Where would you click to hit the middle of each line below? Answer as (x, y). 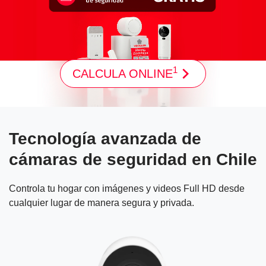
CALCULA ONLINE (123, 73)
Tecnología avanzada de (105, 139)
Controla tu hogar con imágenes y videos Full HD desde (127, 189)
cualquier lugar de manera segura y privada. (102, 203)
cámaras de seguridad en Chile (133, 160)
